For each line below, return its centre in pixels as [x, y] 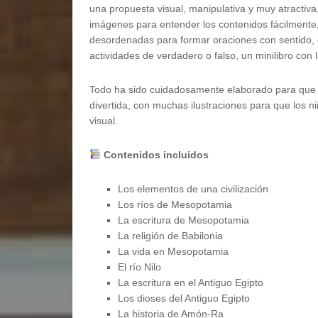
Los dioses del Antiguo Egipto [184, 298]
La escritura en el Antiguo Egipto [191, 283]
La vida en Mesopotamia [173, 251]
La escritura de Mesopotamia [183, 220]
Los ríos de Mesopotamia [175, 204]
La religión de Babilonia [170, 236]
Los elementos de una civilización [193, 189]
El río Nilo [139, 267]
